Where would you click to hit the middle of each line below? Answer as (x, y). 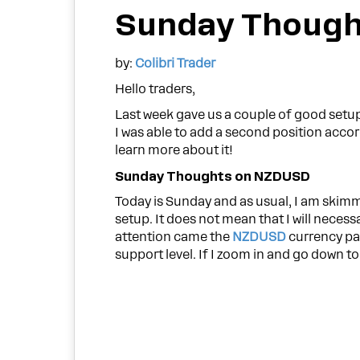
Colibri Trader (176, 63)
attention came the (174, 237)
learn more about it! (174, 150)
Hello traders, (155, 89)
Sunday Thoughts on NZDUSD (213, 176)
